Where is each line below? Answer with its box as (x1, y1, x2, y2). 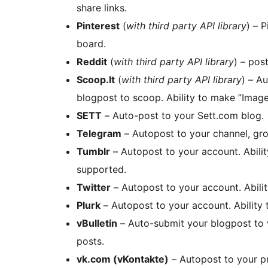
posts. (77, 234, 104, 247)
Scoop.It (77, 73, 115, 86)
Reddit (77, 55, 107, 68)
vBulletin (77, 217, 117, 229)
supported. (77, 163, 126, 175)
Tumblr (77, 145, 110, 157)
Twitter (77, 181, 111, 193)
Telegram (77, 127, 121, 139)
